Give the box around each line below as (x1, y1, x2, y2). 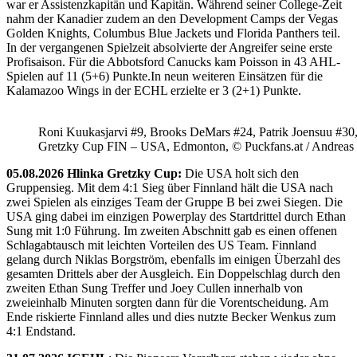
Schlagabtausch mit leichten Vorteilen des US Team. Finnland (6, 237, 316, 252)
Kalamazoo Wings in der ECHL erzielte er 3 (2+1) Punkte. (6, 83, 301, 97)
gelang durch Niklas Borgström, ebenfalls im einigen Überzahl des (6, 252, 340, 266)
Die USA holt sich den (182, 166, 299, 180)
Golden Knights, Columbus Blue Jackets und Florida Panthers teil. (6, 25, 340, 40)
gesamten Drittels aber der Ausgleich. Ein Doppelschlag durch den (6, 266, 340, 280)
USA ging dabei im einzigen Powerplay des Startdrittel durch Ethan (6, 209, 346, 223)
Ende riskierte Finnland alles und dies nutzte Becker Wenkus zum (6, 309, 335, 324)
